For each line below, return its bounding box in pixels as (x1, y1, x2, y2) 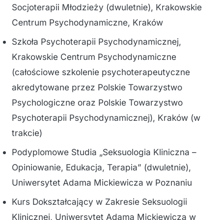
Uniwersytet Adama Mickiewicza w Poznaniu (12, 177, 192, 188)
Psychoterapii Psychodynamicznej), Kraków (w (12, 112, 200, 123)
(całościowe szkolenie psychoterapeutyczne (12, 67, 190, 77)
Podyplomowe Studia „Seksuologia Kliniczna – (12, 147, 196, 157)
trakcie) (12, 128, 42, 138)
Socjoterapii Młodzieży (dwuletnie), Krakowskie (12, 2, 202, 12)
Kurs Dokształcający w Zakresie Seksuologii (12, 196, 187, 207)
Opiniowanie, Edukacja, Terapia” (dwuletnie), (12, 162, 191, 172)
